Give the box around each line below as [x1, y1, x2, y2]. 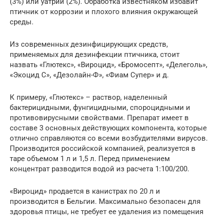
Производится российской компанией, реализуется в [10, 144, 196, 153]
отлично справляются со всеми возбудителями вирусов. [10, 133, 208, 143]
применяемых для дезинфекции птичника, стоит [10, 50, 180, 59]
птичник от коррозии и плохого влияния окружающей [10, 7, 198, 16]
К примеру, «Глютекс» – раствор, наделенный [10, 92, 167, 102]
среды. [10, 17, 34, 26]
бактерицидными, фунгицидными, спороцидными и [10, 103, 190, 112]
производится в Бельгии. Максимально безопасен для [10, 197, 200, 206]
